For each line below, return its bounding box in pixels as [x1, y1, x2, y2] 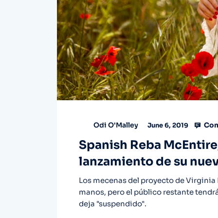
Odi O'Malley [93, 121, 138, 130]
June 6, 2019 [146, 121, 188, 130]
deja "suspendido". [79, 199, 146, 208]
